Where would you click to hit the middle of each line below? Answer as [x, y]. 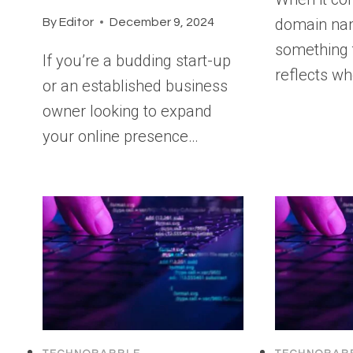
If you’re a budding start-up [137, 60]
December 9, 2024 [162, 22]
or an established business [135, 85]
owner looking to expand [127, 111]
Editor [77, 22]
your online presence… [121, 136]
